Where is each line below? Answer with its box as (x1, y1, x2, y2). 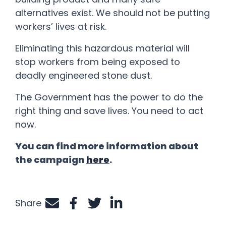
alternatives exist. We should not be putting (15, 6, 210, 19)
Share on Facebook (73, 203, 161, 216)
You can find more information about (15, 139, 198, 152)
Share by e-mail (52, 203, 124, 216)
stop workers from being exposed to (15, 55, 180, 68)
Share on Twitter (94, 203, 169, 216)
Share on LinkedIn (116, 203, 194, 216)
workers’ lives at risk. (15, 20, 106, 33)
